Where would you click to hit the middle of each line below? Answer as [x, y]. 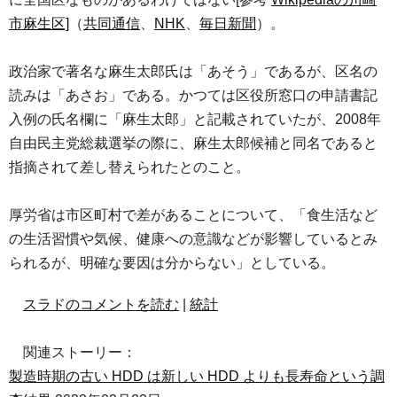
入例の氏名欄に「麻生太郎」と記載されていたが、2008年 [195, 120]
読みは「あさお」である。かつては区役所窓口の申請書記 [193, 96]
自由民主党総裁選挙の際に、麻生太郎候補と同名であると [193, 144]
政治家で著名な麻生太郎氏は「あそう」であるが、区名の [193, 72]
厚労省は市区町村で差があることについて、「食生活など [193, 215]
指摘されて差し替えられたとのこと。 [129, 167]
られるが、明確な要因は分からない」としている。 [172, 263]
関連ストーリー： [73, 353]
